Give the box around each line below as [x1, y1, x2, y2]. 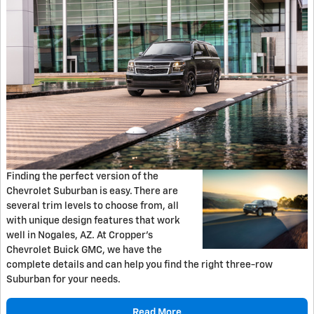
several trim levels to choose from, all [6, 201, 179, 212]
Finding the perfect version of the [6, 172, 158, 182]
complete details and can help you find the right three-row [6, 260, 273, 271]
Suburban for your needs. [6, 275, 121, 285]
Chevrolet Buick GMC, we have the [6, 245, 162, 256]
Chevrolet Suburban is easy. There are [6, 186, 178, 197]
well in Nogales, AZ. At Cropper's [6, 231, 153, 241]
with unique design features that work [6, 216, 180, 226]
